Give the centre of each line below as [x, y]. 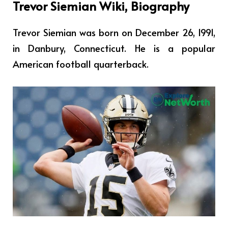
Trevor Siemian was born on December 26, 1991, [114, 32]
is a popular [180, 48]
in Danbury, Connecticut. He [79, 48]
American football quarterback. [81, 63]
